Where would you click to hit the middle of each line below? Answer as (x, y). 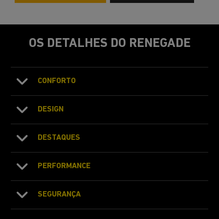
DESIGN (51, 109)
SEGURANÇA (59, 194)
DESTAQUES (59, 138)
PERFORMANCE (64, 166)
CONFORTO (57, 81)
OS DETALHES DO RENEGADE (109, 44)
